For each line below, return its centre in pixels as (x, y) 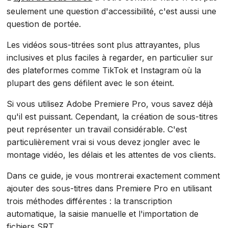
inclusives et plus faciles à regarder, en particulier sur (110, 57)
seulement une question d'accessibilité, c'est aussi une (112, 11)
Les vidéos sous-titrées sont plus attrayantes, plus (104, 45)
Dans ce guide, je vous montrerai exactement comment (113, 175)
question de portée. (44, 24)
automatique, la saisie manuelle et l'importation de (103, 213)
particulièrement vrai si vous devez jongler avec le (104, 142)
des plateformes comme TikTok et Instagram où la (104, 70)
